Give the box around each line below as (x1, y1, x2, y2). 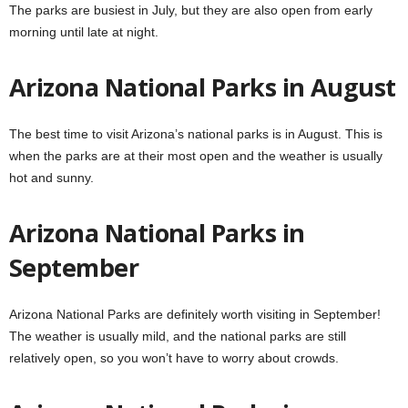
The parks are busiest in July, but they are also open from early (9, 2, 372, 17)
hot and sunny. (9, 169, 94, 185)
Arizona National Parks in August (9, 69, 396, 104)
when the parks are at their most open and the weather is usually (9, 148, 382, 163)
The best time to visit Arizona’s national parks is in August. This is (9, 126, 382, 141)
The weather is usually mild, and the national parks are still (9, 328, 346, 343)
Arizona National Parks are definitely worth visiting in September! (9, 306, 381, 321)
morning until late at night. (9, 24, 158, 39)
